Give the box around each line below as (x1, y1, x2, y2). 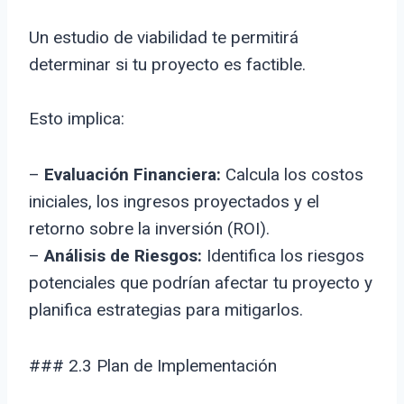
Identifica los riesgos (202, 245, 364, 267)
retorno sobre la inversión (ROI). (29, 218, 270, 240)
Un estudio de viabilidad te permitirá (29, 27, 298, 49)
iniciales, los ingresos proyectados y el (29, 191, 319, 213)
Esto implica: (29, 108, 124, 130)
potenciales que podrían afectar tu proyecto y (29, 272, 372, 294)
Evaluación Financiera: (44, 164, 221, 186)
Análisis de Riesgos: (44, 245, 202, 267)
